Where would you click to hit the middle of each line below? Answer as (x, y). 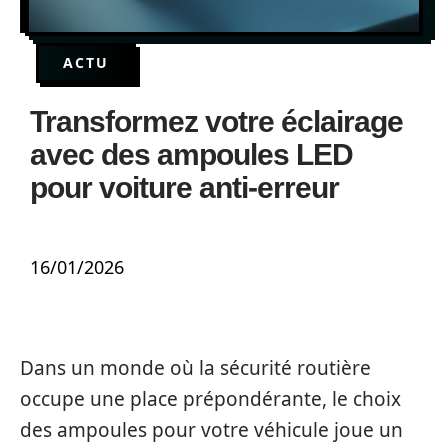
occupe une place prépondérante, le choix (210, 399)
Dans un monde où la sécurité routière (195, 368)
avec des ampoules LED (191, 154)
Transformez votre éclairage (216, 121)
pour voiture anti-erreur (184, 187)
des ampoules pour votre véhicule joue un (211, 430)
